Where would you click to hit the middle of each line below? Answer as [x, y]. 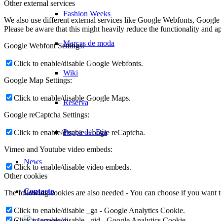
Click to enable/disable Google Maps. [72, 98]
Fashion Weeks [87, 13]
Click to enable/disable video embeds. [73, 167]
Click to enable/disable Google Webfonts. [78, 64]
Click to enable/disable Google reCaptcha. [79, 133]
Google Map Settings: [38, 80]
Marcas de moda [89, 43]
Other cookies [26, 176]
